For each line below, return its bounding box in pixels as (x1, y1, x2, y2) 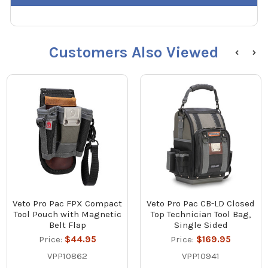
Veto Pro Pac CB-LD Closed (147, 198, 255, 209)
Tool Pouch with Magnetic (13, 209, 121, 220)
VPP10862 (47, 251, 88, 262)
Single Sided (173, 220, 228, 231)
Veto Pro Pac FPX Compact (13, 198, 123, 209)
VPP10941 (182, 251, 220, 262)
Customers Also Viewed (49, 43, 219, 62)
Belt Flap (48, 220, 86, 231)
